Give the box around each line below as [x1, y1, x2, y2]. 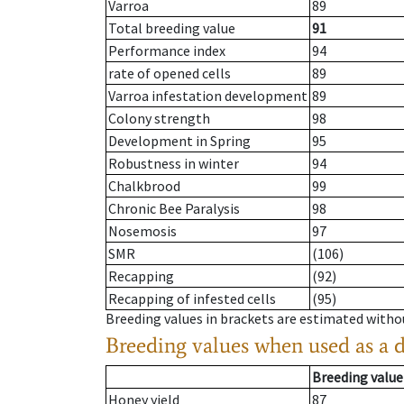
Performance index [108, 41, 225, 60]
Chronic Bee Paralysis [108, 199, 240, 218]
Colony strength [108, 109, 210, 128]
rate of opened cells [108, 64, 231, 83]
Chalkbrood [108, 177, 180, 196]
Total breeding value [108, 19, 235, 38]
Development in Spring [108, 132, 251, 151]
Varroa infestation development [108, 87, 308, 106]
